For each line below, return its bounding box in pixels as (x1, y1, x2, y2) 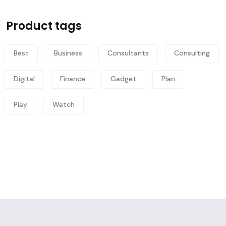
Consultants (107, 48, 149, 58)
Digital (14, 74, 35, 83)
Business (54, 48, 82, 58)
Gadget (110, 74, 136, 83)
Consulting (174, 48, 210, 58)
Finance (60, 74, 85, 83)
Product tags (6, 18, 82, 34)
